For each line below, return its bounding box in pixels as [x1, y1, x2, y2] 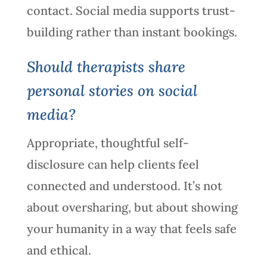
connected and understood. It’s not [26, 178, 222, 193]
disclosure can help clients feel [26, 156, 199, 172]
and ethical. [26, 242, 91, 257]
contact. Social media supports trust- [26, 2, 235, 18]
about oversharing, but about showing [26, 199, 238, 215]
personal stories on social [26, 80, 197, 100]
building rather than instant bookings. [26, 24, 237, 39]
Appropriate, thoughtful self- [26, 135, 189, 150]
